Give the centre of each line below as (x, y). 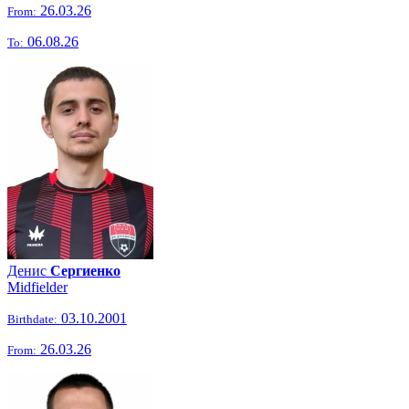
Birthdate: (32, 319)
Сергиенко (85, 271)
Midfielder (37, 287)
